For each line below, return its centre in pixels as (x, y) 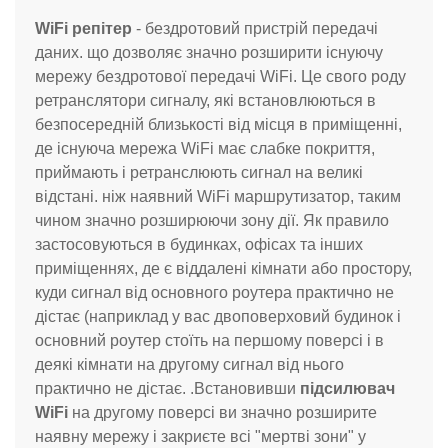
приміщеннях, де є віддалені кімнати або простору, (223, 268)
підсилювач (347, 388)
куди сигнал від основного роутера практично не (214, 292)
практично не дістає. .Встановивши (167, 388)
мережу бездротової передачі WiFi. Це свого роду (220, 76)
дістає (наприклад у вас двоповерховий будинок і (218, 316)
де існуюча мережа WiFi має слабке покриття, (205, 148)
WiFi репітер (83, 28)
